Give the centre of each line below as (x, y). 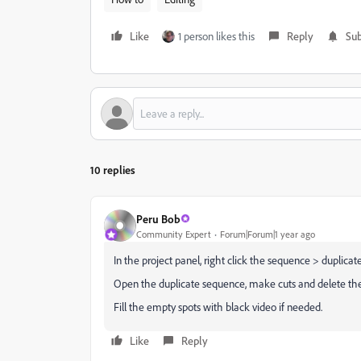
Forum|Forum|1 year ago (268, 234)
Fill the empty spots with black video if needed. (218, 307)
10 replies (113, 170)
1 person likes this (216, 36)
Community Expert (174, 234)
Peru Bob (158, 218)
